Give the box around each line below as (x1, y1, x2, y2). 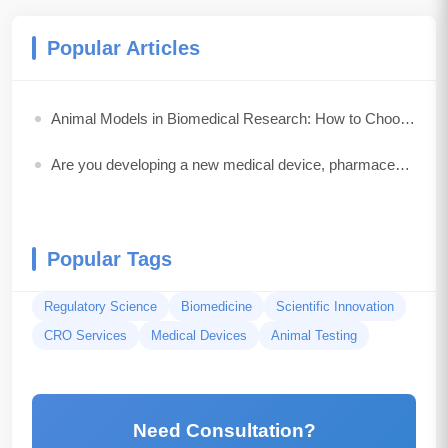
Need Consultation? (132, 420, 316, 441)
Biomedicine (181, 299, 252, 314)
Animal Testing (271, 328, 357, 343)
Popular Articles (47, 37, 200, 59)
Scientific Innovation (276, 299, 394, 314)
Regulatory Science (44, 299, 157, 314)
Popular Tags (47, 248, 172, 270)
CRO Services (44, 328, 127, 343)
